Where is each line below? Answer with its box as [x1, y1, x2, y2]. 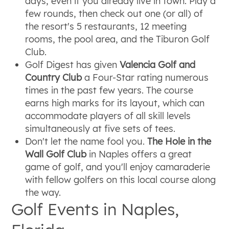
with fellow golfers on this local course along [25, 173, 216, 186]
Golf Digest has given [25, 58, 120, 71]
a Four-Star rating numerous [82, 71, 209, 83]
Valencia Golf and [120, 58, 196, 71]
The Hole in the [147, 135, 212, 147]
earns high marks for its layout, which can [25, 97, 205, 109]
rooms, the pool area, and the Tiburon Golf [25, 33, 210, 45]
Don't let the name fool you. [25, 135, 148, 147]
